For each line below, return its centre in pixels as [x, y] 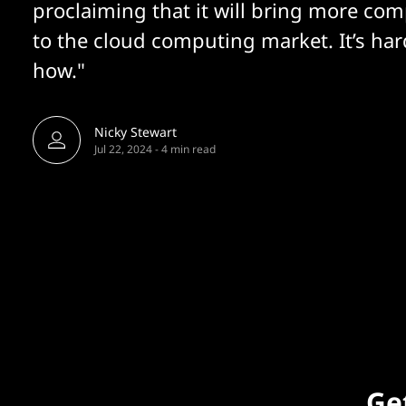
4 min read [188, 149]
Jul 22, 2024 [123, 149]
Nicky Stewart [135, 132]
